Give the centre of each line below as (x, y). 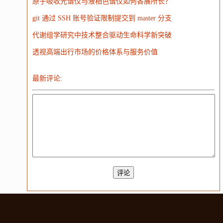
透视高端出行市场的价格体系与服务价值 (95, 52)
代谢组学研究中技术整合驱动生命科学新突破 (102, 35)
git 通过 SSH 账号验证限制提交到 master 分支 (102, 18)
